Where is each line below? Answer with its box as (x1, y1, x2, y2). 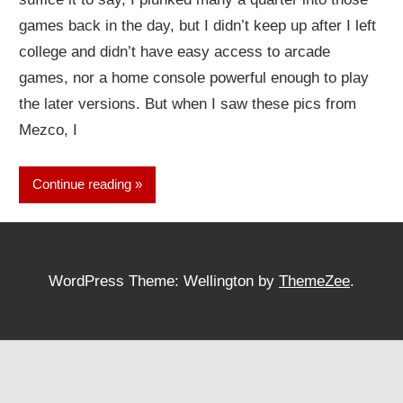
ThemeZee (279, 273, 350, 291)
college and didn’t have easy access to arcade (19, 43, 331, 61)
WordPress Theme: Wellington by (49, 273, 279, 291)
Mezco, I (19, 121, 78, 139)
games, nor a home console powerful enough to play (19, 69, 370, 87)
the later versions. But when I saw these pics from (19, 95, 357, 113)
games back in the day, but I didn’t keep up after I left (19, 17, 377, 35)
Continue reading (32, 176, 132, 193)
